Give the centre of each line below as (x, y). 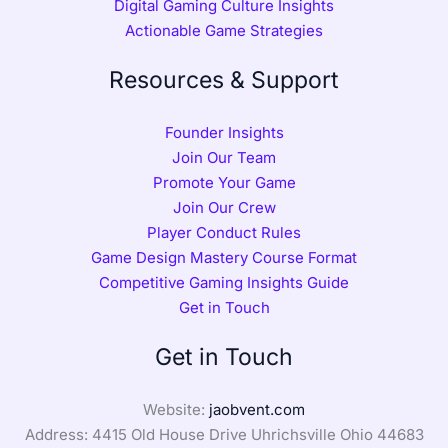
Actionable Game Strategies (224, 30)
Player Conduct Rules (224, 232)
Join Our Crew (224, 207)
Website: (176, 409)
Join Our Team (224, 157)
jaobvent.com (257, 409)
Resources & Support (224, 79)
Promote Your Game (224, 182)
